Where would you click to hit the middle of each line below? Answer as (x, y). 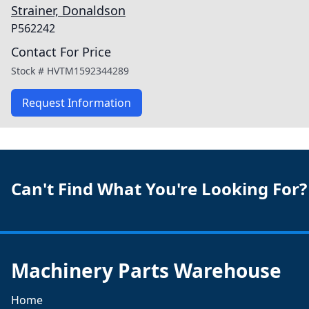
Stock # (29, 71)
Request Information (77, 103)
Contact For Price (61, 52)
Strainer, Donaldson (68, 10)
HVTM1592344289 (88, 71)
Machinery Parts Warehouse (146, 270)
